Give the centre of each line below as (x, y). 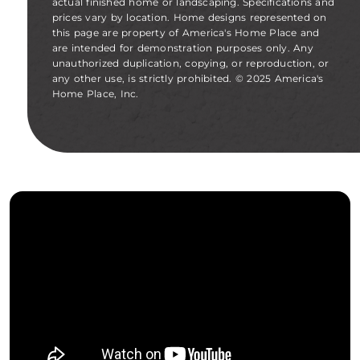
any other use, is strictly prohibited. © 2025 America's (188, 78)
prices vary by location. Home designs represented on (189, 17)
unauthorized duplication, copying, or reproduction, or (190, 63)
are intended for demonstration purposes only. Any (182, 47)
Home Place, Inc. (95, 93)
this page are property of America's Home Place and (186, 32)
